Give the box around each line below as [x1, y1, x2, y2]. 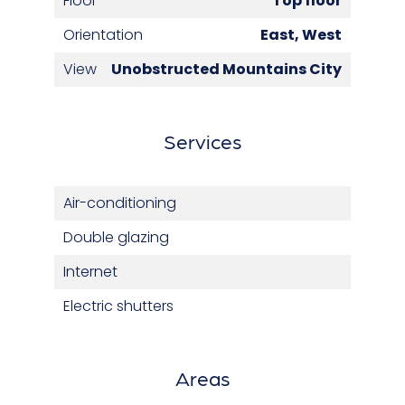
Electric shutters [63, 295, 174, 316]
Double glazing [63, 226, 169, 248]
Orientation [63, 24, 143, 45]
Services [163, 127, 242, 154]
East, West [260, 24, 342, 45]
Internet [63, 260, 118, 282]
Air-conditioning [63, 192, 176, 213]
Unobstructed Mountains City [111, 58, 342, 80]
